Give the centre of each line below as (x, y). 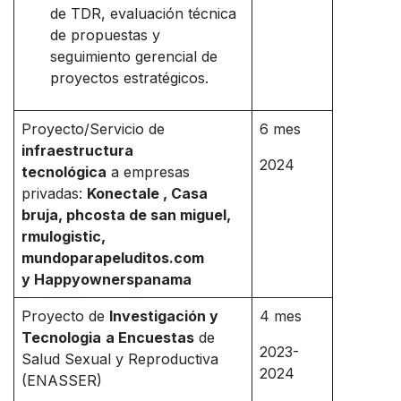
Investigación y (164, 316)
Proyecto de (65, 316)
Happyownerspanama (113, 280)
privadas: (54, 194)
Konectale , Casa (147, 194)
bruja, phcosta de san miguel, (126, 215)
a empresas (148, 172)
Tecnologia (61, 338)
